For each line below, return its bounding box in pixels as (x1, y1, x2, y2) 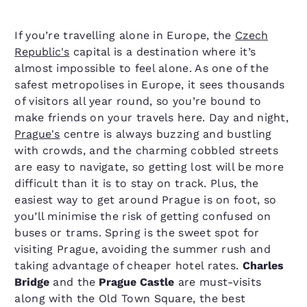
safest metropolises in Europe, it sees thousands (14, 78, 285, 92)
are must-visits (174, 275, 262, 289)
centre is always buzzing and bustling (60, 127, 272, 141)
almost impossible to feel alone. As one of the (14, 62, 269, 75)
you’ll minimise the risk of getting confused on (14, 210, 271, 223)
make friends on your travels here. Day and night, (14, 111, 289, 125)
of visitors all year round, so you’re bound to (14, 95, 262, 108)
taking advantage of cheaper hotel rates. (14, 259, 243, 273)
